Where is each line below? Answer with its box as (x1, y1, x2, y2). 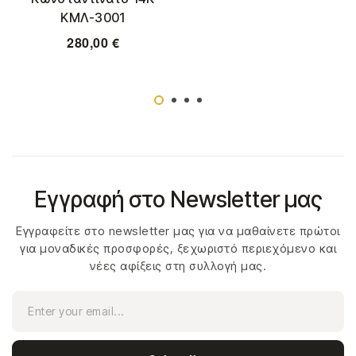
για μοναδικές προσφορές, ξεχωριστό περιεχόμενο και (20, 241, 336, 257)
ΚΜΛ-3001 (60, 10, 126, 26)
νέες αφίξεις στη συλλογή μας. (89, 258, 267, 274)
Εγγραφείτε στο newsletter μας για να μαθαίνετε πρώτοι (16, 223, 340, 239)
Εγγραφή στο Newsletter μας (33, 186, 323, 214)
